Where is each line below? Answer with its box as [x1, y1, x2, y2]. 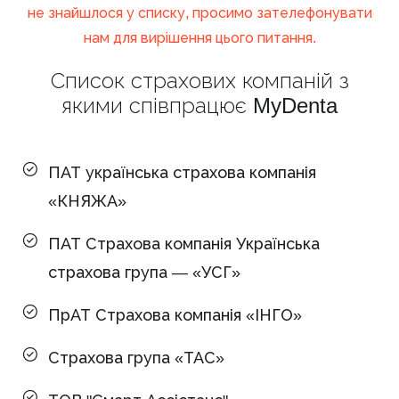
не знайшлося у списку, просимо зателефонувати [27, 4, 372, 20]
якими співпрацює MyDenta [61, 93, 338, 118]
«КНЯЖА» [48, 191, 126, 210]
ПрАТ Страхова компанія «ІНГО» [48, 305, 302, 324]
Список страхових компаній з [50, 68, 349, 93]
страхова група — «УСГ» [48, 263, 240, 281]
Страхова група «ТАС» [48, 348, 224, 367]
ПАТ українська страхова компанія [48, 163, 316, 182]
